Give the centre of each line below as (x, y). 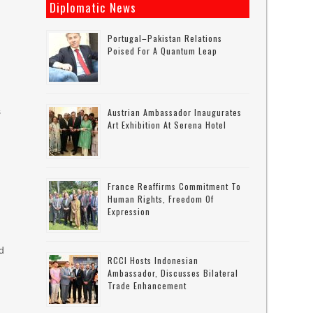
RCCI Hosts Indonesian (153, 260)
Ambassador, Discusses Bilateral (173, 273)
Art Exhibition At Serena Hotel (167, 125)
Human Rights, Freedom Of (161, 199)
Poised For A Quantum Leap (163, 51)
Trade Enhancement (147, 285)
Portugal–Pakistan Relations (165, 38)
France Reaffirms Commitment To (175, 186)
